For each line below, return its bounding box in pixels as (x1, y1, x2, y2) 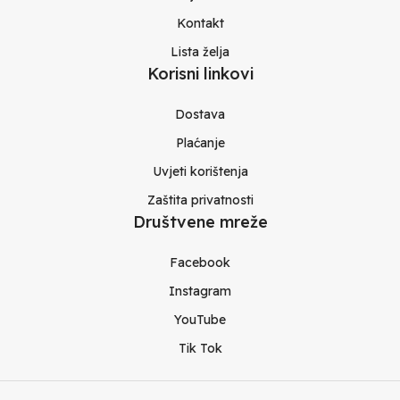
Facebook (170, 254, 230, 271)
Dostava (175, 105, 225, 122)
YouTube (174, 311, 226, 328)
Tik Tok (178, 339, 222, 356)
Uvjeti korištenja (152, 162, 248, 179)
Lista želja (171, 43, 229, 60)
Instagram (169, 282, 231, 299)
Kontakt (176, 14, 224, 31)
